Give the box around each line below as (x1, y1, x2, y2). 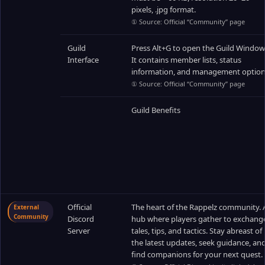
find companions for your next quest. (131, 249, 263, 260)
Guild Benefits (131, 105, 180, 115)
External (14, 203, 39, 211)
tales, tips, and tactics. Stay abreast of (131, 225, 262, 236)
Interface (67, 54, 99, 65)
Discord (67, 214, 94, 224)
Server (67, 225, 90, 236)
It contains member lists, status (131, 54, 241, 65)
